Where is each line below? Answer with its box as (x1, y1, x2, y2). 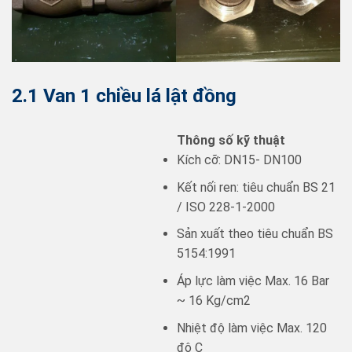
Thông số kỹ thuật (177, 133, 285, 148)
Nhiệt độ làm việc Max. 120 (177, 320, 327, 335)
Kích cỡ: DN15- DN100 (177, 152, 302, 168)
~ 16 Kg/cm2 (177, 293, 251, 309)
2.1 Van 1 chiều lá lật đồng (12, 85, 236, 108)
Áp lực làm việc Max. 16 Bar (177, 273, 329, 289)
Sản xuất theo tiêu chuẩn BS (177, 226, 333, 242)
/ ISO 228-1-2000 (177, 199, 275, 214)
